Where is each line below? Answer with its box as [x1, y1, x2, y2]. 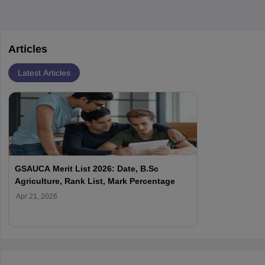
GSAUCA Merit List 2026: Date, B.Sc [14, 163, 159, 173]
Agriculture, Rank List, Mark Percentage [14, 176, 175, 186]
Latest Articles [17, 67, 70, 77]
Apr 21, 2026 [15, 192, 57, 201]
